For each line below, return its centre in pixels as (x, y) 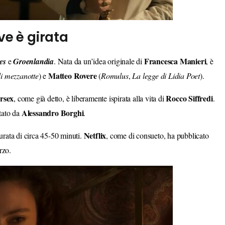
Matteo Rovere (74, 75)
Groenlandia (34, 61)
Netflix (95, 135)
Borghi (72, 113)
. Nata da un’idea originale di (99, 61)
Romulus (115, 75)
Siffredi (201, 98)
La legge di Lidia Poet (166, 75)
